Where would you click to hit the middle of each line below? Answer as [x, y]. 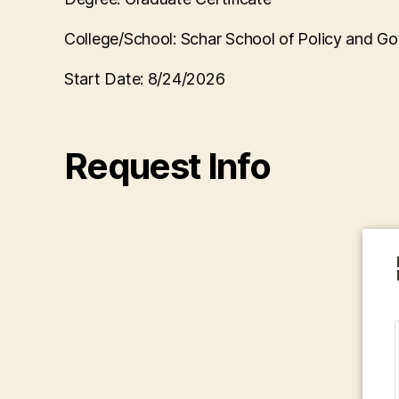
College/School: [122, 39]
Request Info [167, 166]
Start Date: [106, 79]
